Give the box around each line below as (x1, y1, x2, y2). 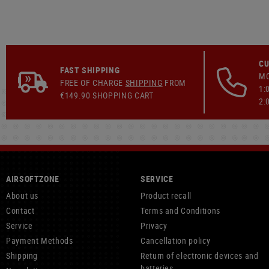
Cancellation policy (141, 235, 211, 246)
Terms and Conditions (141, 205, 220, 216)
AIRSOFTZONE (6, 173, 60, 184)
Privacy (141, 220, 168, 231)
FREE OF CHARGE (60, 76, 125, 88)
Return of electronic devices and (141, 250, 259, 261)
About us (6, 190, 39, 201)
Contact (6, 205, 35, 216)
